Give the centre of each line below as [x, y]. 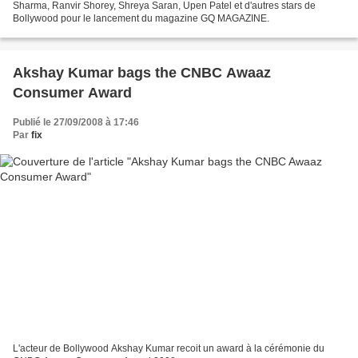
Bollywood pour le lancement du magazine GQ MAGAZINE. [141, 18]
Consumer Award [72, 92]
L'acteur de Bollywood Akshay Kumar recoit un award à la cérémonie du [169, 349]
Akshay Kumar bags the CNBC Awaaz [142, 72]
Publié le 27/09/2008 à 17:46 [76, 122]
